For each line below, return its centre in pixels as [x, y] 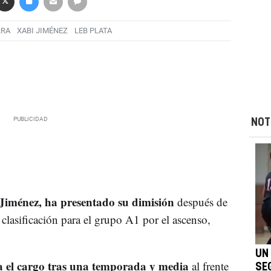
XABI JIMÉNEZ [42, 31]
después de [201, 201]
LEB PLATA [93, 31]
